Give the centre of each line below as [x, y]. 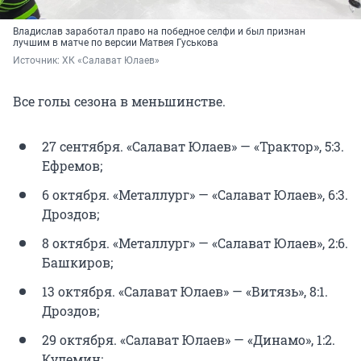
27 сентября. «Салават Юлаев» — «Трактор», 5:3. [193, 146]
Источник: [37, 60]
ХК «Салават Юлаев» [111, 60]
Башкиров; [77, 262]
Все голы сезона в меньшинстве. [119, 101]
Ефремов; [72, 165]
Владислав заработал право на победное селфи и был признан [159, 31]
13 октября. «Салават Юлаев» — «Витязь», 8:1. [185, 291]
